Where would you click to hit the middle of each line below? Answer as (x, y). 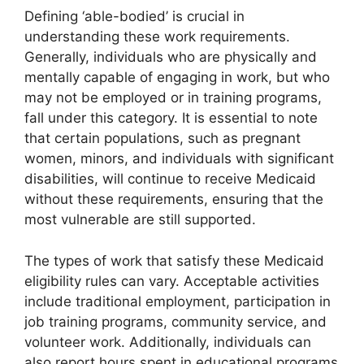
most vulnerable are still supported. (140, 220)
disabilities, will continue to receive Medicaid (170, 179)
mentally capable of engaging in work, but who (177, 78)
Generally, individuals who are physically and (171, 57)
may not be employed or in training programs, (173, 98)
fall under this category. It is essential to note (171, 118)
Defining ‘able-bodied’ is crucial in (134, 17)
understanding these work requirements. (157, 37)
